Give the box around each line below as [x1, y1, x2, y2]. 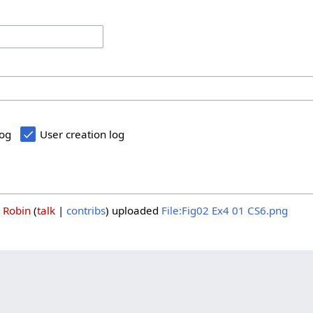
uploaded [108, 203, 161, 217]
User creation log [40, 126, 125, 141]
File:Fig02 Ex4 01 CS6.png [161, 203, 288, 217]
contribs [66, 203, 105, 217]
